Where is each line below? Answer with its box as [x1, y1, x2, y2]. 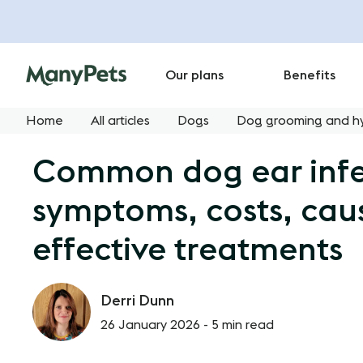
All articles [91, 114, 150, 127]
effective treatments [32, 234, 343, 267]
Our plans [165, 69, 224, 82]
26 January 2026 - [100, 318, 211, 331]
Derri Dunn [100, 293, 174, 308]
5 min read [211, 318, 274, 331]
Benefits [284, 69, 335, 82]
